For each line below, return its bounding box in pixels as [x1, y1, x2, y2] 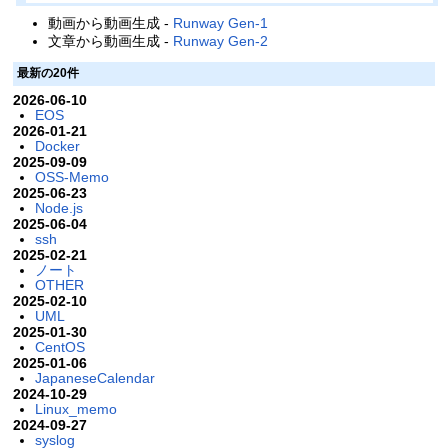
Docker [34, 137, 80, 154]
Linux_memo [34, 400, 117, 417]
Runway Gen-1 [173, 15, 269, 32]
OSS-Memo [34, 168, 109, 185]
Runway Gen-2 [173, 33, 269, 50]
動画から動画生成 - [48, 15, 174, 32]
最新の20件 [16, 66, 79, 81]
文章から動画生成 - [48, 33, 174, 50]
